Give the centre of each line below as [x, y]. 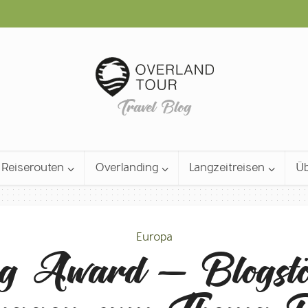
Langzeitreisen [227, 167]
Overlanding [126, 167]
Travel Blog [154, 105]
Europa [154, 237]
